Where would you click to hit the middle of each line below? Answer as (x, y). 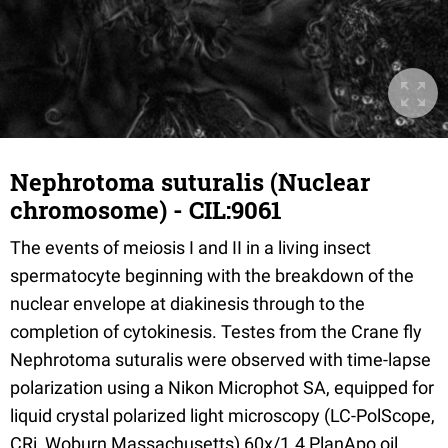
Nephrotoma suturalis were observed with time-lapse (220, 359)
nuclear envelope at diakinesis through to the (187, 303)
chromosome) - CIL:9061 (146, 210)
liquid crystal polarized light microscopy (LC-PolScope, (222, 415)
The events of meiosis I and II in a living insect (190, 247)
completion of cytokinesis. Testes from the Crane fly (216, 331)
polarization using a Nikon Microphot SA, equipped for (222, 387)
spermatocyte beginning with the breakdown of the (212, 275)
